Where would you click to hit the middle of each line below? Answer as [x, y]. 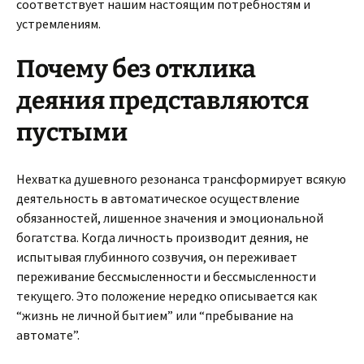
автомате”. [48, 335]
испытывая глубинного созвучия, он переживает [157, 257]
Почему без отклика [136, 69]
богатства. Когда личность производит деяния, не [162, 237]
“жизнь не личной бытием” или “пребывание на [155, 315]
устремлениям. [58, 24]
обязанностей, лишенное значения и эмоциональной [170, 218]
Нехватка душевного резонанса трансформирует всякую [181, 179]
